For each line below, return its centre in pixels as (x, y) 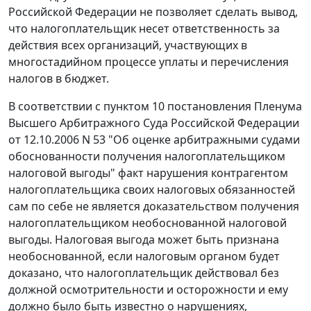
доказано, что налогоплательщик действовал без (144, 273)
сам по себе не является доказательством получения (154, 207)
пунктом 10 (134, 107)
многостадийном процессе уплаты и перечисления (149, 62)
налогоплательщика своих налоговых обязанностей (152, 190)
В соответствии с (56, 107)
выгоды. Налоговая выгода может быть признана (144, 240)
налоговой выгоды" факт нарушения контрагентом (148, 173)
